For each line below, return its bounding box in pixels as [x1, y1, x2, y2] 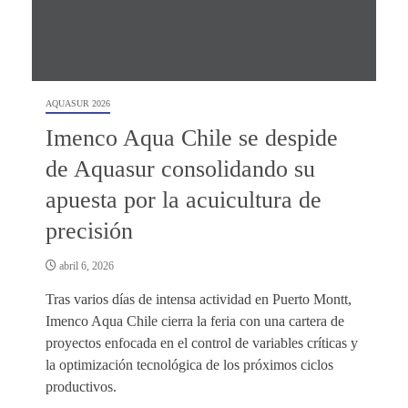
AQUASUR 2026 [46, 97, 110, 108]
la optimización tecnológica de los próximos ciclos [46, 356, 333, 372]
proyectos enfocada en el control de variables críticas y [46, 334, 358, 351]
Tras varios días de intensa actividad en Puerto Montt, [46, 291, 352, 307]
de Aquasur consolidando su [46, 155, 315, 182]
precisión [46, 217, 133, 244]
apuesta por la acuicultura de [46, 186, 321, 213]
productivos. [46, 378, 117, 394]
